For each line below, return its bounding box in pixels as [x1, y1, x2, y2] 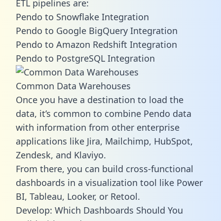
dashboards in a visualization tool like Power [16, 176, 203, 188]
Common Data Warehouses [16, 79, 131, 92]
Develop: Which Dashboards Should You [16, 204, 183, 216]
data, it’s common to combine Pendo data [16, 107, 191, 119]
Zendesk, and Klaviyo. [16, 148, 106, 161]
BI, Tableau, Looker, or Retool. [16, 190, 140, 202]
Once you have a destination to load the [16, 93, 184, 106]
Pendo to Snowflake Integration [16, 10, 149, 23]
